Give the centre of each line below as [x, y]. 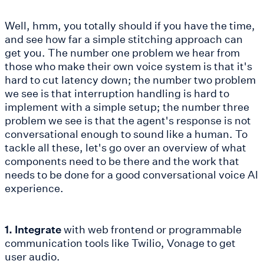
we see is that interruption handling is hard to [117, 93]
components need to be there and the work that [122, 161]
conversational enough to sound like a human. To [126, 133]
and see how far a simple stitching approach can [124, 39]
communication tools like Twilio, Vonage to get [120, 242]
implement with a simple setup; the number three [127, 106]
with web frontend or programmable [151, 229]
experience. [34, 188]
